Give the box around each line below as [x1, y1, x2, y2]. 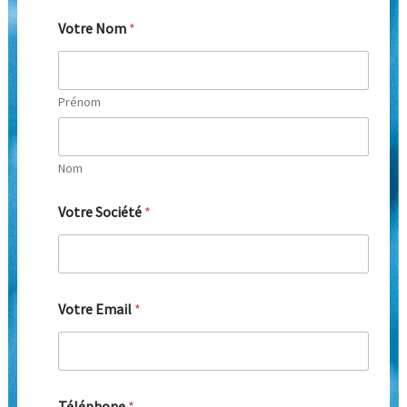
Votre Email [58, 299, 135, 318]
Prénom [58, 93, 102, 110]
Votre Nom [58, 18, 130, 37]
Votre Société [58, 202, 145, 221]
